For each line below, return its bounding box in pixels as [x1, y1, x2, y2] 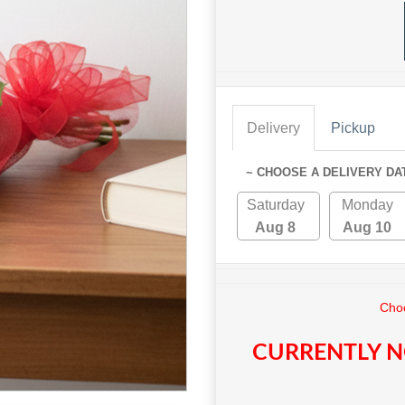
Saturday [246, 197, 305, 213]
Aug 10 [343, 220, 392, 236]
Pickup [331, 120, 375, 137]
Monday [341, 197, 393, 213]
